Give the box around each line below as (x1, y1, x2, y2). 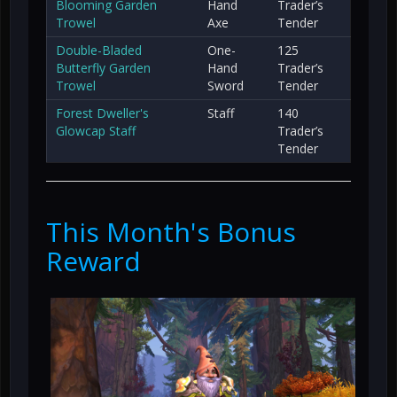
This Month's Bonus (46, 213, 296, 250)
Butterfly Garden (56, 58, 151, 76)
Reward (46, 242, 141, 279)
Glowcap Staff (56, 121, 136, 139)
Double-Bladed (56, 41, 142, 58)
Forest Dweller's (56, 104, 149, 121)
